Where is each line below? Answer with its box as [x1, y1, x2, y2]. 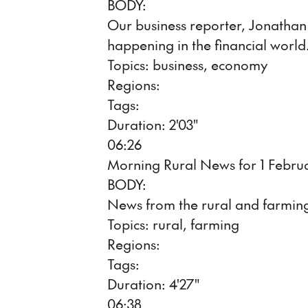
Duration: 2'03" [107, 115, 198, 134]
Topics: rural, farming [107, 214, 239, 234]
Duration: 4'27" [107, 274, 199, 294]
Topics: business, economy [107, 55, 267, 74]
